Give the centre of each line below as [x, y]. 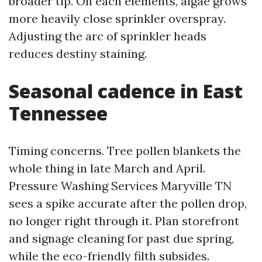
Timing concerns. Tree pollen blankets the [125, 151]
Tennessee [58, 113]
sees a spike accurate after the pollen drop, [128, 203]
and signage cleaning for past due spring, [121, 238]
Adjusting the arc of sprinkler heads [108, 36]
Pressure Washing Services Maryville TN [120, 186]
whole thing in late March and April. [107, 168]
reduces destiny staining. [78, 54]
